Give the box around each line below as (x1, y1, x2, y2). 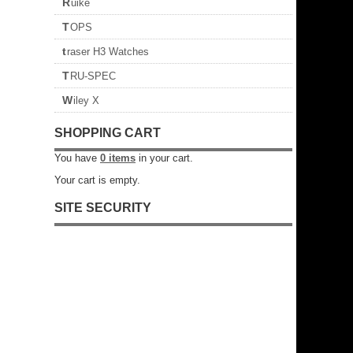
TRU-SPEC (70, 70, 116, 82)
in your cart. (136, 152, 193, 164)
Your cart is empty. (54, 174, 140, 186)
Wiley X (73, 95, 99, 106)
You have (54, 152, 100, 164)
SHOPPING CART (54, 126, 161, 139)
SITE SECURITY (54, 201, 151, 214)
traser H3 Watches (67, 46, 149, 58)
